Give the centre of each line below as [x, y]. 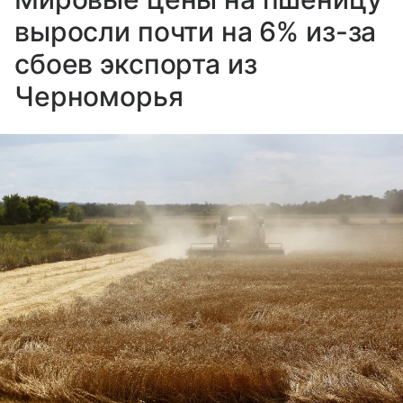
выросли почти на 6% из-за [196, 32]
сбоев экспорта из [136, 64]
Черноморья [99, 97]
